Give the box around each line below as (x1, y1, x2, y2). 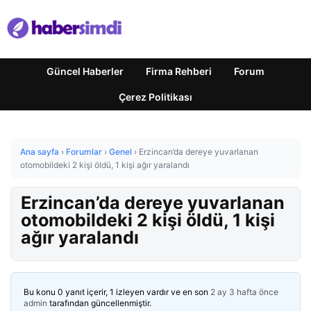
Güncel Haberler (47, 65, 124, 77)
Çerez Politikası (119, 91, 192, 103)
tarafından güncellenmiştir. (47, 298, 151, 308)
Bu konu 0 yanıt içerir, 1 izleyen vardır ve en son (24, 287, 210, 297)
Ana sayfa (20, 146, 59, 157)
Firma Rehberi (146, 65, 212, 77)
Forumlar (66, 146, 102, 157)
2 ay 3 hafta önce (210, 287, 278, 297)
